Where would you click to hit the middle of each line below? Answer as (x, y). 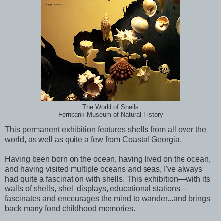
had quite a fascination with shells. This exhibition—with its (108, 179)
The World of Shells (110, 107)
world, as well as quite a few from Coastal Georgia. (94, 139)
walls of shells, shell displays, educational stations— (96, 188)
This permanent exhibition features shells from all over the (106, 129)
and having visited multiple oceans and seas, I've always (104, 169)
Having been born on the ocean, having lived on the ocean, (108, 159)
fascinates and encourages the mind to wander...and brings (108, 198)
